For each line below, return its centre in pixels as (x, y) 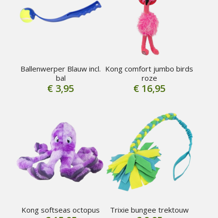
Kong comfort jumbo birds (149, 68)
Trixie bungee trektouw (149, 209)
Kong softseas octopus (61, 209)
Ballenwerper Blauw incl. (61, 68)
